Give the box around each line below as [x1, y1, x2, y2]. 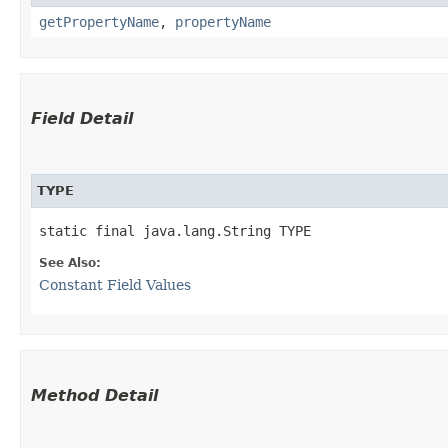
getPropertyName [39, 13, 159, 30]
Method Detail [31, 385, 158, 405]
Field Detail [31, 108, 133, 128]
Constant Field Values [39, 276, 191, 293]
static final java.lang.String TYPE [39, 222, 311, 239]
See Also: [39, 255, 101, 270]
